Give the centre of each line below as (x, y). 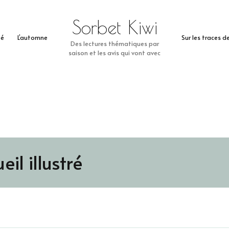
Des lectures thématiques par (114, 43)
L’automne (32, 37)
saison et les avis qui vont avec (114, 52)
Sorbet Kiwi (114, 27)
